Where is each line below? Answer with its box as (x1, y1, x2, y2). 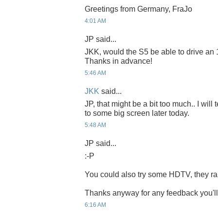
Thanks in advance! (85, 56, 152, 65)
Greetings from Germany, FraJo (85, 4, 192, 13)
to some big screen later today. (85, 109, 189, 117)
